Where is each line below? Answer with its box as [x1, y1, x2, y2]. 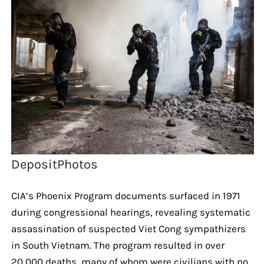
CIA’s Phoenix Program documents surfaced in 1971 [11, 189, 240, 202]
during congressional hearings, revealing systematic [11, 206, 250, 218]
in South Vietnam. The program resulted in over [11, 239, 225, 251]
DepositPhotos [11, 156, 98, 172]
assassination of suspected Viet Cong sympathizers [11, 222, 246, 235]
